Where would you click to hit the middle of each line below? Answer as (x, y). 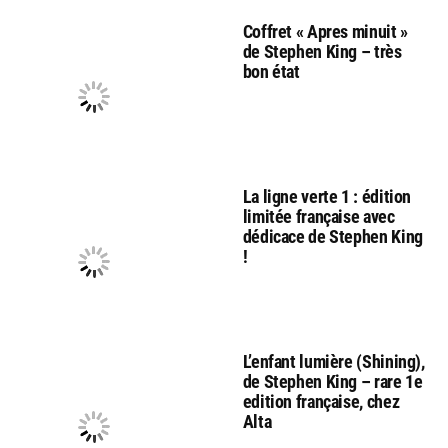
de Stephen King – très (322, 52)
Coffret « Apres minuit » (325, 32)
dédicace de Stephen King (332, 237)
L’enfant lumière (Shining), (333, 362)
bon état (271, 72)
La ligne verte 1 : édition (327, 197)
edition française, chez (321, 402)
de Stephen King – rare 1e (332, 382)
